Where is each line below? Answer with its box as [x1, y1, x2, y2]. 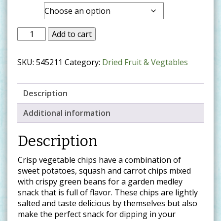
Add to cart [52, 29, 92, 39]
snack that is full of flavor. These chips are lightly [18, 187, 198, 198]
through [73, 19, 104, 30]
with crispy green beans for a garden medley [18, 176, 183, 187]
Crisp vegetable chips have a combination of [18, 154, 181, 165]
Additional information [23, 108, 110, 118]
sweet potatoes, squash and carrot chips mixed [18, 165, 191, 176]
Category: [65, 57, 102, 68]
